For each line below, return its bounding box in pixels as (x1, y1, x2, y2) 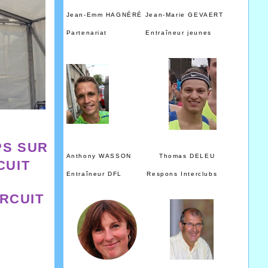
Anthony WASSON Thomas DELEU (66, 153, 229, 160)
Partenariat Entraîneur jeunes (66, 29, 237, 36)
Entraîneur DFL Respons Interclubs (66, 170, 237, 178)
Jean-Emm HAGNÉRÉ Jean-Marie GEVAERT (66, 11, 227, 18)
